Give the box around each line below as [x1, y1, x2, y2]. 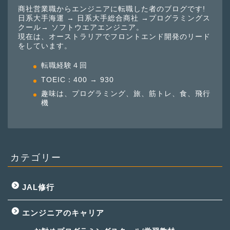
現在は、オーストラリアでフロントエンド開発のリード [18, 32, 210, 41]
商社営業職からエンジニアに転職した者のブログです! [18, 5, 205, 13]
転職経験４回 [41, 62, 87, 70]
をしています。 [18, 42, 72, 50]
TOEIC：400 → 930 [41, 75, 114, 84]
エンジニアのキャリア [22, 208, 104, 218]
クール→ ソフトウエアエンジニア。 [18, 23, 144, 31]
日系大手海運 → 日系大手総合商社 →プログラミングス [18, 14, 210, 22]
